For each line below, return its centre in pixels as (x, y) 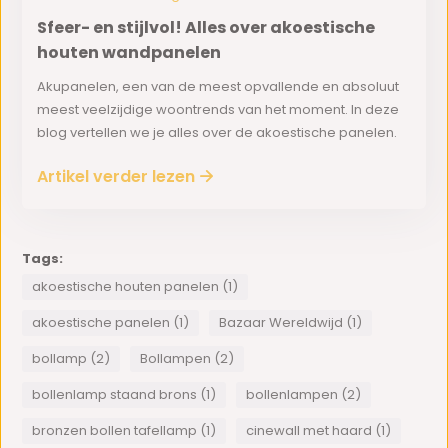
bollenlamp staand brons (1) (124, 394)
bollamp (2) (71, 358)
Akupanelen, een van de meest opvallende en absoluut (218, 86)
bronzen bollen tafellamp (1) (124, 430)
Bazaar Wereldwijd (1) (291, 322)
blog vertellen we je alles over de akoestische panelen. (217, 132)
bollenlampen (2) (304, 394)
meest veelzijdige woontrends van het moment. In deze (218, 109)
